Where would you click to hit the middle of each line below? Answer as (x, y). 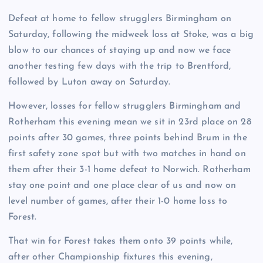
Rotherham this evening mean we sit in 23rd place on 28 (130, 122)
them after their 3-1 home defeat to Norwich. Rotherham (129, 170)
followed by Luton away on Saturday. (90, 82)
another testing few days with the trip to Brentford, (120, 67)
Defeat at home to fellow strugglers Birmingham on (120, 19)
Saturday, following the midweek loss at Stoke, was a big (131, 35)
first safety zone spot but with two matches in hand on (127, 154)
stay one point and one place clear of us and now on (122, 186)
